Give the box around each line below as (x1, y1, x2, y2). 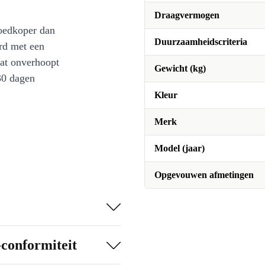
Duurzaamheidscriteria (154, 37, 247, 47)
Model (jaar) (154, 143, 205, 153)
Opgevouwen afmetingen (154, 170, 254, 180)
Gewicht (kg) (154, 63, 206, 73)
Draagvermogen (154, 10, 219, 20)
